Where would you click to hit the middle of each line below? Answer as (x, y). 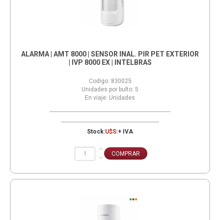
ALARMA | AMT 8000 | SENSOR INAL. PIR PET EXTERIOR (110, 54)
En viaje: (96, 97)
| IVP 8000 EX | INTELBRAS (110, 62)
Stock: (96, 131)
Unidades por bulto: (108, 89)
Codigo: (99, 81)
